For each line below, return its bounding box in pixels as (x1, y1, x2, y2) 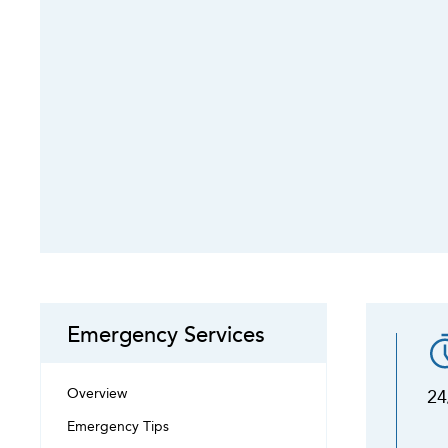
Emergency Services (67, 315, 265, 351)
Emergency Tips (67, 415, 169, 437)
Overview (67, 382, 127, 404)
